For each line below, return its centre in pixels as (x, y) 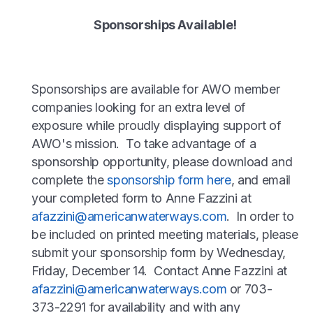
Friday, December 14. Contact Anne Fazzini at (159, 271)
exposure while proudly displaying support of (156, 126)
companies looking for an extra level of (139, 108)
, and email (261, 180)
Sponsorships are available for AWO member (156, 89)
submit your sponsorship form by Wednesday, (159, 253)
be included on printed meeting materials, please (165, 235)
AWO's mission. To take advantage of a (144, 144)
